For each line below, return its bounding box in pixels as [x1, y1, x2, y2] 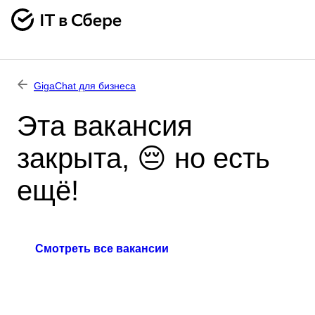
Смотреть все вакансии [35, 243, 169, 255]
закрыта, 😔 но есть [17, 143, 270, 174]
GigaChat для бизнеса [34, 80, 136, 91]
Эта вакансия [17, 110, 193, 141]
